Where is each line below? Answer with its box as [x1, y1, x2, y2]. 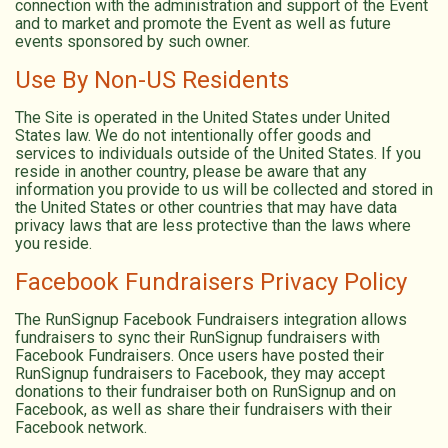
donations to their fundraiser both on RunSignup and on [15, 381, 396, 401]
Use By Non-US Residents [15, 65, 289, 94]
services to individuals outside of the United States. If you [15, 143, 421, 163]
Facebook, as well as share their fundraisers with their [15, 399, 392, 419]
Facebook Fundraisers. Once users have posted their [15, 345, 384, 365]
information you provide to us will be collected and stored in [15, 179, 433, 199]
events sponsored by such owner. [15, 31, 250, 51]
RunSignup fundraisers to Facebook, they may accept [15, 363, 385, 383]
